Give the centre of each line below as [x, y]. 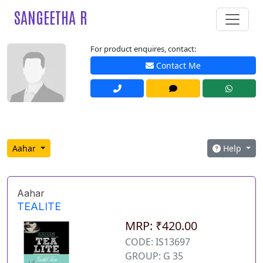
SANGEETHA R [50, 17]
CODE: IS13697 [157, 242]
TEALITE [39, 207]
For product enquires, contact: [143, 49]
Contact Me [177, 66]
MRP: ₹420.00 [161, 226]
